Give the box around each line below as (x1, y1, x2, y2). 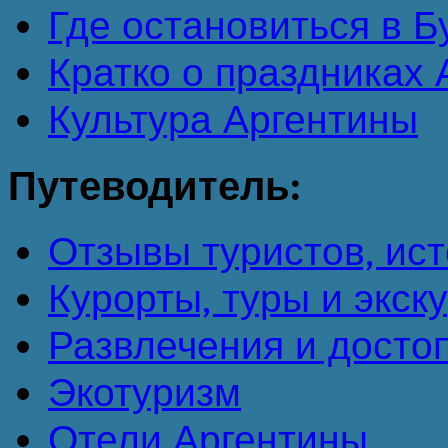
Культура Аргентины (48, 95, 418, 143)
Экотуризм (48, 369, 241, 417)
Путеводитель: (8, 161, 299, 210)
